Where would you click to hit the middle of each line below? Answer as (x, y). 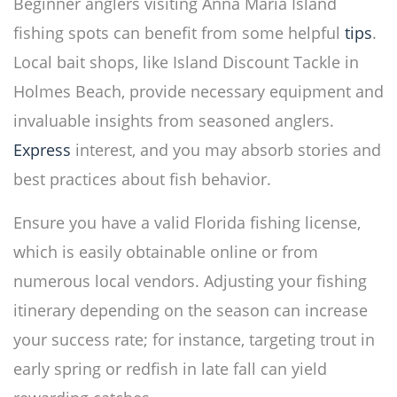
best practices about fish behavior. (142, 179)
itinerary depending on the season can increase (191, 311)
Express (42, 150)
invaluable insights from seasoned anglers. (174, 121)
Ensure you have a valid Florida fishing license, (187, 223)
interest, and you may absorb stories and (226, 150)
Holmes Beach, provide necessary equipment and (198, 92)
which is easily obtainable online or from (166, 252)
